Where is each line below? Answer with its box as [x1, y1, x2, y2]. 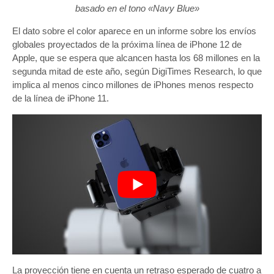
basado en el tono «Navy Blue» [75, 2, 199, 13]
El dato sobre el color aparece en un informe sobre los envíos [12, 25, 256, 36]
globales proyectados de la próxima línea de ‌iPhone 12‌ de [12, 39, 242, 50]
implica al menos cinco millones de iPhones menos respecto [12, 79, 253, 90]
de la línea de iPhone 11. [12, 92, 109, 103]
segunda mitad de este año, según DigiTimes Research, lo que [12, 65, 262, 76]
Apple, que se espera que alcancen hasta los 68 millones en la [12, 52, 260, 63]
